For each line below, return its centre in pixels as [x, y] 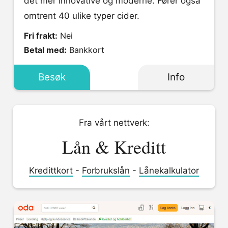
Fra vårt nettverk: [114, 123]
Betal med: [45, 50]
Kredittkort [51, 170]
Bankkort [87, 50]
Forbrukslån [106, 170]
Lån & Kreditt [114, 147]
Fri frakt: [41, 36]
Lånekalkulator [169, 170]
